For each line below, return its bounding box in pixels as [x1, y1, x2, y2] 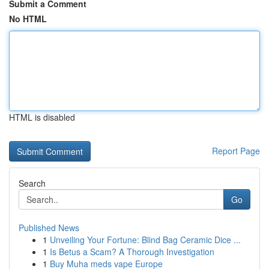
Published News [19, 222, 79, 234]
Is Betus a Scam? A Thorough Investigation [50, 246, 214, 258]
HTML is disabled [9, 111, 75, 123]
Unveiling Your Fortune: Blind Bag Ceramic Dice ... [50, 234, 241, 246]
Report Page [212, 145, 260, 157]
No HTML [9, 13, 47, 25]
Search [19, 177, 46, 189]
